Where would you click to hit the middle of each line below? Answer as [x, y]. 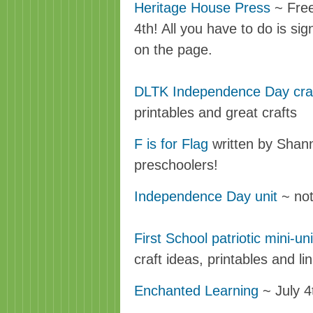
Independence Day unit [206, 196]
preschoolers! [176, 165]
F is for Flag [171, 144]
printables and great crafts [216, 112]
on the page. [173, 50]
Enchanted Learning [196, 291]
